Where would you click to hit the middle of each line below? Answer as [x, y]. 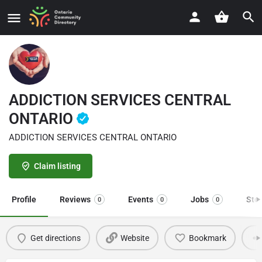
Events [141, 199]
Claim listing [57, 166]
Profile [24, 199]
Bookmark [207, 238]
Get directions [55, 238]
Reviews [75, 199]
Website [135, 238]
